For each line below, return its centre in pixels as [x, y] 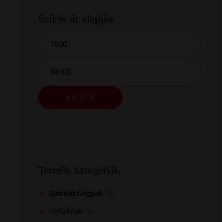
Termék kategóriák [79, 170]
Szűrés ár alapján [76, 19]
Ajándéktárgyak [76, 193]
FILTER [81, 97]
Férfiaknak [66, 211]
